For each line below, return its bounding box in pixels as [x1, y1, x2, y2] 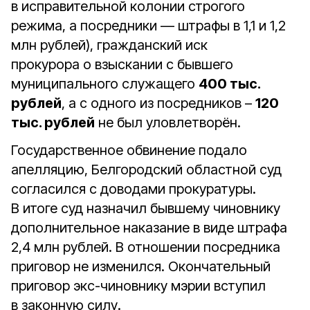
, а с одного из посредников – [62, 95, 255, 111]
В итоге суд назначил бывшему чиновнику [11, 200, 280, 217]
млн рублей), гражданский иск [11, 37, 208, 53]
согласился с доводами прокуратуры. [11, 181, 256, 197]
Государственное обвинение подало [11, 142, 247, 158]
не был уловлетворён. [95, 114, 241, 131]
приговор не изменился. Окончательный [11, 258, 271, 275]
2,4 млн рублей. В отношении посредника [11, 239, 280, 255]
